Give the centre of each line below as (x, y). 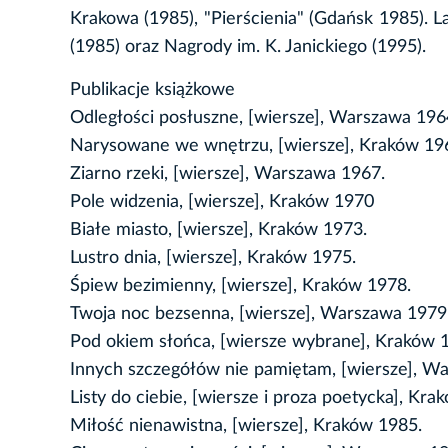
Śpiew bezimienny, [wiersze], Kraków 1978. (240, 286)
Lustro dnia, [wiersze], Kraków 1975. (213, 258)
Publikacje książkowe (152, 90)
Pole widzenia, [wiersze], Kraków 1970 (222, 202)
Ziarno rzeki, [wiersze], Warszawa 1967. (227, 174)
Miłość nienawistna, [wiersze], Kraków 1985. (246, 426)
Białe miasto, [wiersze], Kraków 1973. (218, 230)
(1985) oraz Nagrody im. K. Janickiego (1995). (248, 47)
